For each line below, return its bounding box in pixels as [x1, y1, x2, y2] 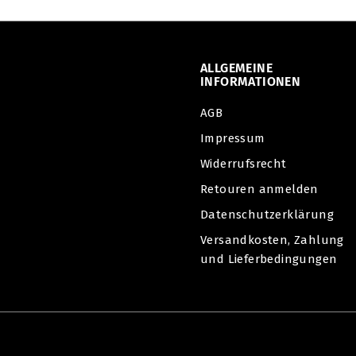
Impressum [200, 131, 265, 145]
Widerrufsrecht [200, 157, 287, 171]
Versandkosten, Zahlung [200, 233, 344, 247]
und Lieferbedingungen [200, 252, 338, 266]
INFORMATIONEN [200, 74, 301, 89]
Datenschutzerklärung [200, 207, 334, 222]
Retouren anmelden [200, 182, 319, 196]
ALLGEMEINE [200, 60, 273, 75]
